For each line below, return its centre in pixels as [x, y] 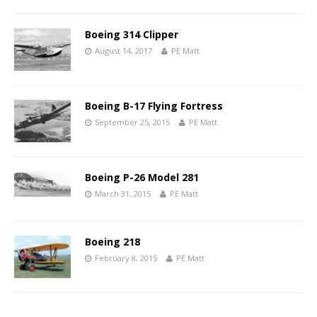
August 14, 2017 [123, 50]
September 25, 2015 [132, 122]
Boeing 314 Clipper [132, 34]
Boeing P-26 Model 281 [142, 177]
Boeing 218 [113, 241]
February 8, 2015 [126, 258]
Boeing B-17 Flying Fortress [154, 105]
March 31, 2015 [123, 193]
